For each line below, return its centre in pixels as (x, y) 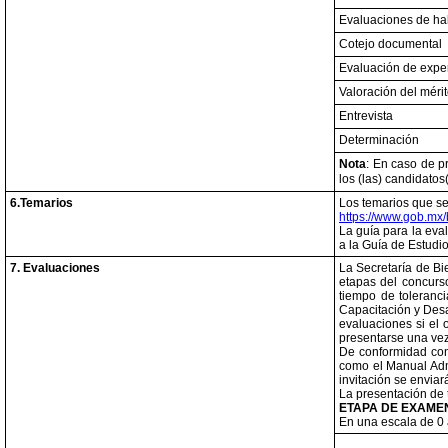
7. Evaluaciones (55, 268)
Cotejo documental (390, 44)
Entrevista (366, 116)
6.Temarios (41, 203)
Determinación (379, 140)
